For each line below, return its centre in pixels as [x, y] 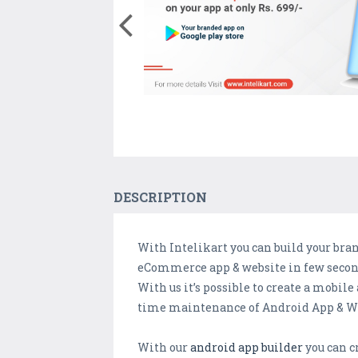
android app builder [247, 348]
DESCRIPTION [160, 197]
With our [164, 348]
